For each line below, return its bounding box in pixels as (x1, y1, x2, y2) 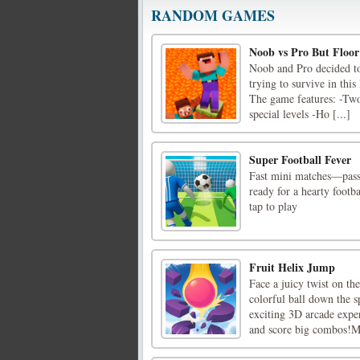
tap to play (249, 198, 297, 215)
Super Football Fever (249, 151, 351, 169)
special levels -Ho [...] (249, 106, 350, 122)
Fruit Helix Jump (249, 259, 335, 276)
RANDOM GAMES (151, 5, 275, 27)
